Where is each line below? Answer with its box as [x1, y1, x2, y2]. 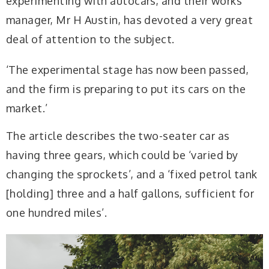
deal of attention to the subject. [6, 32, 175, 46]
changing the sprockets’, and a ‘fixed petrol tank [6, 167, 258, 181]
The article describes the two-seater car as [6, 128, 230, 142]
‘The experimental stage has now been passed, [6, 63, 249, 77]
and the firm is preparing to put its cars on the [6, 82, 246, 96]
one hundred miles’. [6, 205, 107, 219]
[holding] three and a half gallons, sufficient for [6, 186, 255, 200]
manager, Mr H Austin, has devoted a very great [6, 13, 253, 27]
